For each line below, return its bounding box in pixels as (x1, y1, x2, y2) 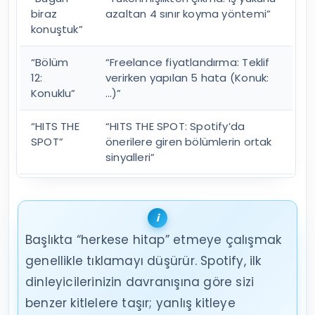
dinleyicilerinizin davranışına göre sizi (25, 274, 255, 291)
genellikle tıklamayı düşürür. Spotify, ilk (25, 252, 262, 270)
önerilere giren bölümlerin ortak (105, 134, 272, 150)
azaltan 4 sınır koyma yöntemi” (105, 6, 271, 22)
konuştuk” (31, 22, 83, 37)
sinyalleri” (105, 150, 155, 165)
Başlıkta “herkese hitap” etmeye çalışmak (25, 231, 282, 249)
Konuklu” (31, 86, 76, 101)
